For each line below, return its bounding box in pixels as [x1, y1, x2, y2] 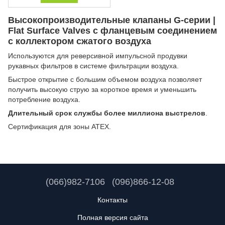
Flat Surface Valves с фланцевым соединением [8, 25, 217, 36]
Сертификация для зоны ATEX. [8, 122, 111, 131]
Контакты [97, 195, 128, 204]
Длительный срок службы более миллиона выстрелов [8, 108, 205, 117]
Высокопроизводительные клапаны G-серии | [8, 15, 215, 25]
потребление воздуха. [8, 95, 80, 103]
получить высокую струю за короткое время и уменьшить [8, 85, 196, 93]
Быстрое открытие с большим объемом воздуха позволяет [8, 75, 202, 83]
